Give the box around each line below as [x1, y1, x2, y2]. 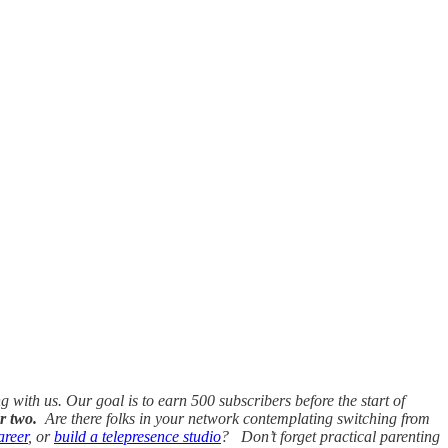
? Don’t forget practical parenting [221, 427, 440, 445]
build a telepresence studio [54, 427, 221, 445]
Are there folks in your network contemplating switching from [37, 409, 430, 427]
